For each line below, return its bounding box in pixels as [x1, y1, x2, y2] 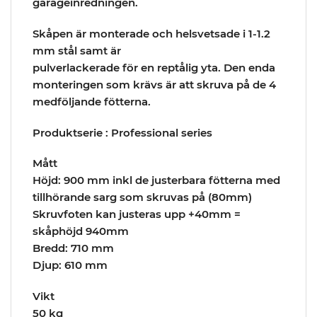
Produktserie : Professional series [33, 125, 212, 139]
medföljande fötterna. [33, 95, 151, 109]
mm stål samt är [33, 44, 121, 58]
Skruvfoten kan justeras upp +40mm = [33, 207, 241, 221]
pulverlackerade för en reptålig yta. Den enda [33, 61, 275, 75]
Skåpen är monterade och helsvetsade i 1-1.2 [33, 27, 270, 41]
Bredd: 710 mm [33, 241, 114, 255]
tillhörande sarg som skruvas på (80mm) [33, 190, 252, 204]
